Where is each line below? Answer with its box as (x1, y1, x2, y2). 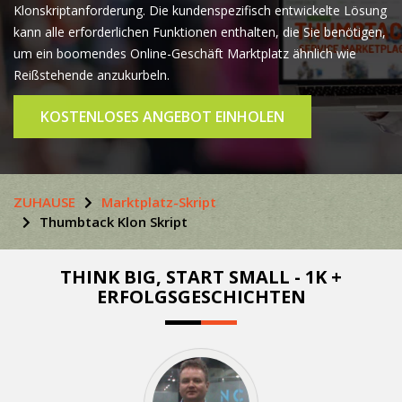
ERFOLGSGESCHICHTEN (96, 284, 306, 309)
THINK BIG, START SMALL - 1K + (60, 264, 342, 289)
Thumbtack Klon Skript (39, 212, 188, 231)
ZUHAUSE (13, 192, 75, 211)
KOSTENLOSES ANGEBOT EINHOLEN (40, 107, 284, 127)
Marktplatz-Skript (101, 192, 216, 211)
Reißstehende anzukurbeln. (13, 66, 170, 83)
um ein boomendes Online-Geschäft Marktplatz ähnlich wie (13, 45, 356, 62)
